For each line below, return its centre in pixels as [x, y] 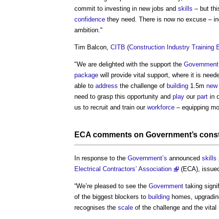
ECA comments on [110, 134]
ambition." [88, 30]
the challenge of [142, 86]
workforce [161, 107]
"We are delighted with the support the [129, 64]
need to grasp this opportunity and [123, 96]
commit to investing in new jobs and [126, 8]
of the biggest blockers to [111, 197]
